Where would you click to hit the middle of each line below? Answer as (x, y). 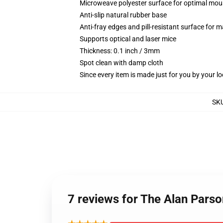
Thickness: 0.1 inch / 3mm (120, 51)
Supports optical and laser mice (128, 39)
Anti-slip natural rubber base (123, 15)
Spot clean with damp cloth (121, 63)
